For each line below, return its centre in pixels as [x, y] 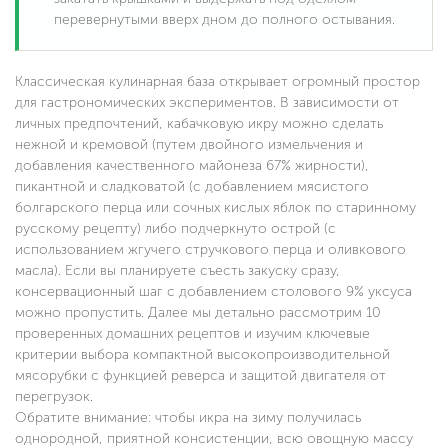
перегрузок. [54, 397]
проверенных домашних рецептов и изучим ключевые [192, 334]
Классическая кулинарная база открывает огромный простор [217, 82]
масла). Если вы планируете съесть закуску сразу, [177, 271]
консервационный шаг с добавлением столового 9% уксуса [213, 292]
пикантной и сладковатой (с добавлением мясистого [192, 187]
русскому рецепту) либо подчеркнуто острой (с [175, 229]
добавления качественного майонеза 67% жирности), [192, 166]
